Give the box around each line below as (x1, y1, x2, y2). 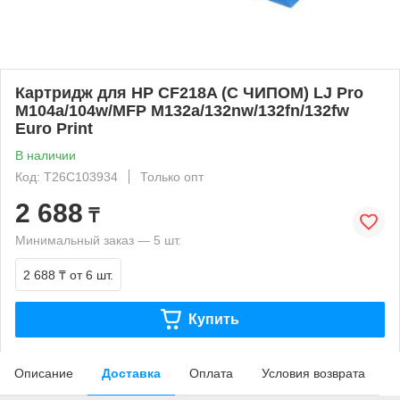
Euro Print (15, 119, 93, 137)
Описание (14, 365, 73, 380)
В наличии (15, 147, 76, 162)
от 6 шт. (70, 267, 113, 282)
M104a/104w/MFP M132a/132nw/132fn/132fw (15, 101, 349, 120)
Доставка (102, 365, 161, 380)
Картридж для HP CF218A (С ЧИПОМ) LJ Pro (15, 83, 363, 102)
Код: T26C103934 (15, 169, 118, 184)
